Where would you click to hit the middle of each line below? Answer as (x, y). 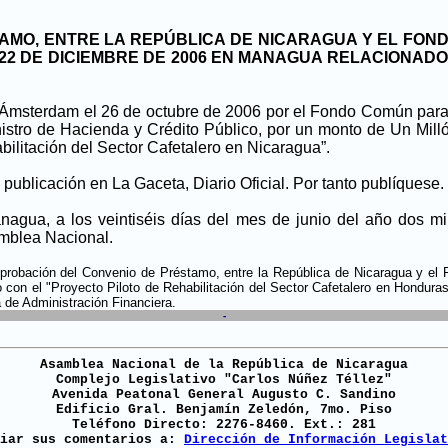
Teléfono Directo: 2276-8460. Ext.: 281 (224, 424)
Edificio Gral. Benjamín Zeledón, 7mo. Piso (224, 409)
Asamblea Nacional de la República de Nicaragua (224, 364)
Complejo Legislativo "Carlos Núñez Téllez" (224, 379)
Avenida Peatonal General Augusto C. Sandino (224, 394)
